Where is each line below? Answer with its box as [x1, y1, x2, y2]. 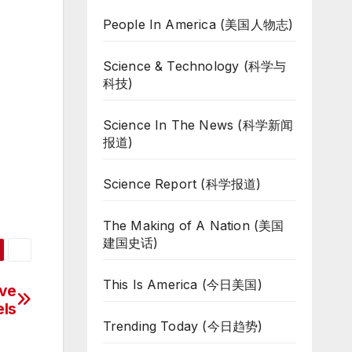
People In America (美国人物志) [102, 16, 294, 32]
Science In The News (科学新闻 [102, 117, 294, 133]
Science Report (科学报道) [102, 176, 262, 192]
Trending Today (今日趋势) [102, 318, 263, 334]
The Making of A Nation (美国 [102, 218, 284, 233]
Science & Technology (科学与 [102, 58, 287, 74]
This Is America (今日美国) [102, 277, 262, 292]
